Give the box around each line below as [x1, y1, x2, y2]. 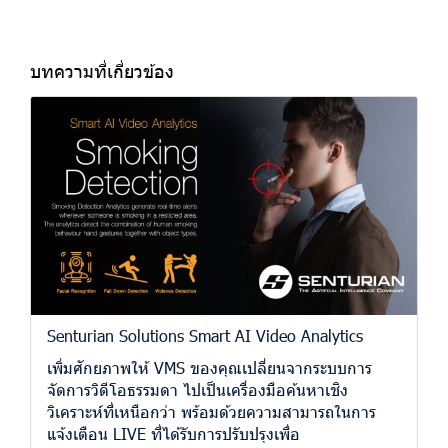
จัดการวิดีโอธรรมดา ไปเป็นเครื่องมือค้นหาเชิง [47, 378, 348, 400]
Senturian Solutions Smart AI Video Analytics [47, 324, 363, 346]
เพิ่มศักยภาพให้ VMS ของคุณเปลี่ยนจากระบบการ [47, 356, 372, 378]
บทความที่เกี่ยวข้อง [30, 59, 174, 83]
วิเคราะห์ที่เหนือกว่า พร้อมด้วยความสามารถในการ [47, 400, 376, 422]
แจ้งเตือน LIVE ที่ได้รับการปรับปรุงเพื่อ [47, 422, 300, 444]
